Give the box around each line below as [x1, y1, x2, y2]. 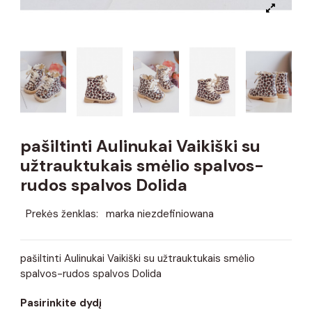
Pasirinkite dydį [20, 295, 102, 310]
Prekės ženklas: [25, 206, 98, 221]
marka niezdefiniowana [106, 206, 214, 221]
